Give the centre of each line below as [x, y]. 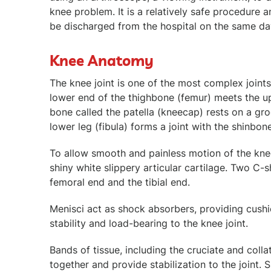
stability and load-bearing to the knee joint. [150, 223]
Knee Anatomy [102, 60]
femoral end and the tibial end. [121, 182]
